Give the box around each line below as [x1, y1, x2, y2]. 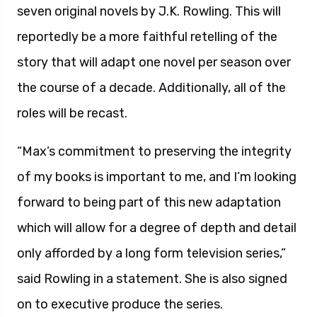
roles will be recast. [17, 105, 127, 121]
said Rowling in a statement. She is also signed [17, 271, 287, 287]
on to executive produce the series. [17, 296, 223, 312]
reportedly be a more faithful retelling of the [17, 29, 277, 45]
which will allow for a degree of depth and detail [17, 220, 296, 236]
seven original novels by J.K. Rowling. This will [17, 4, 281, 19]
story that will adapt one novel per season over [17, 54, 291, 70]
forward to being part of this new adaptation [17, 195, 281, 210]
